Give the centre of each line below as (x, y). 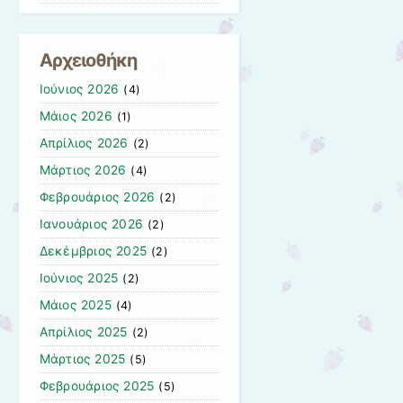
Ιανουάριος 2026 (91, 224)
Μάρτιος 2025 (82, 359)
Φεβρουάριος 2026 (97, 197)
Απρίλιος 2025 (83, 332)
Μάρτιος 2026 (83, 170)
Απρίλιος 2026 (84, 143)
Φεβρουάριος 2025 (97, 386)
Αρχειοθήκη (88, 61)
